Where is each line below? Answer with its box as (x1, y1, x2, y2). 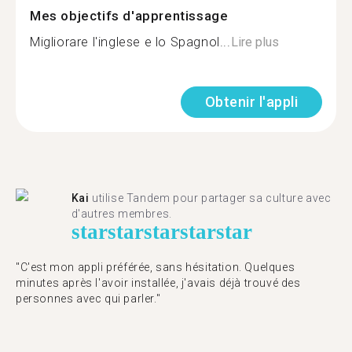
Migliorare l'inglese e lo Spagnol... (30, 35, 231, 49)
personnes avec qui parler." (16, 292, 161, 305)
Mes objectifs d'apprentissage (30, 8, 229, 24)
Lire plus (230, 35, 279, 49)
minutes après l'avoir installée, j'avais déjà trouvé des (16, 277, 301, 289)
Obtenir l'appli (204, 93, 298, 110)
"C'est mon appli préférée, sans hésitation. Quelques (16, 261, 295, 273)
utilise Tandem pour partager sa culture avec (89, 192, 332, 204)
